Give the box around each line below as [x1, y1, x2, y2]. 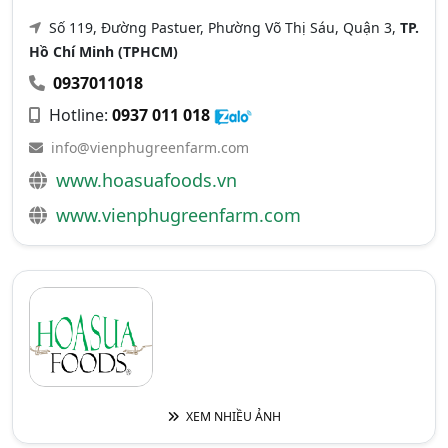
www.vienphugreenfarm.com [56, 203, 301, 227]
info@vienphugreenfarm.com [51, 138, 249, 157]
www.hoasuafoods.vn [56, 168, 237, 192]
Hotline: [45, 104, 112, 126]
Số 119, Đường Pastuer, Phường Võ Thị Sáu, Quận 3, [45, 18, 400, 37]
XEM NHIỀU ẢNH [182, 408, 281, 425]
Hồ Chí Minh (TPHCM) [29, 42, 178, 61]
